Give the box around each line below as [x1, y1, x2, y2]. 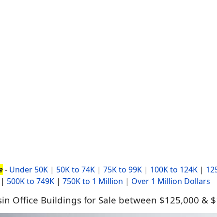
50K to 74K [56, 164, 95, 175]
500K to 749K [7, 176, 54, 186]
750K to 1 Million [62, 176, 123, 186]
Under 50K [9, 164, 48, 175]
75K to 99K [103, 164, 142, 175]
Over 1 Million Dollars [131, 176, 210, 186]
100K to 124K [150, 164, 198, 175]
